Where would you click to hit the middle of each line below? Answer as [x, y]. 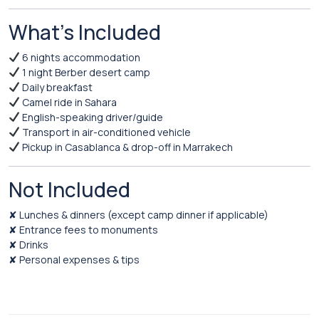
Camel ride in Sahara [68, 102]
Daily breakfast [56, 87]
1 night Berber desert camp [85, 72]
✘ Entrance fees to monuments [83, 230]
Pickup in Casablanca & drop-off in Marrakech [126, 147]
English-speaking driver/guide [91, 117]
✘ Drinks [28, 245]
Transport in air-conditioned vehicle [105, 132]
